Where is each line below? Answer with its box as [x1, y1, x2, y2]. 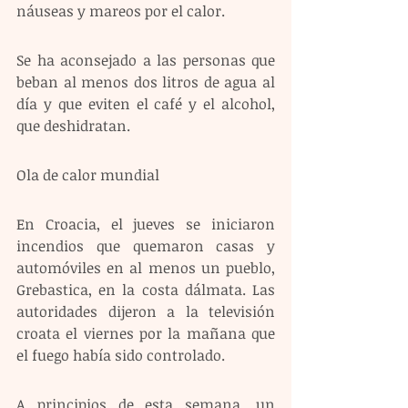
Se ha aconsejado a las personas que [16, 49, 275, 70]
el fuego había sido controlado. [16, 344, 225, 365]
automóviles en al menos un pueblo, [16, 257, 275, 278]
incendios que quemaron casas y [16, 235, 275, 256]
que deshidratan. [16, 115, 130, 136]
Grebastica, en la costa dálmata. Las [16, 279, 275, 300]
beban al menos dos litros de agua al [16, 71, 275, 92]
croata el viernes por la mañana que [16, 322, 275, 343]
